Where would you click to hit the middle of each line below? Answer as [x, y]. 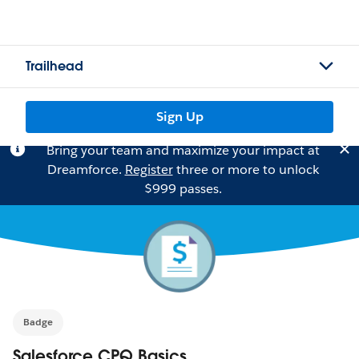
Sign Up [179, 117]
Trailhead [54, 66]
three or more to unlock [246, 169]
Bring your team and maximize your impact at [183, 150]
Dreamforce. [86, 169]
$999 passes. [183, 189]
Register [149, 169]
